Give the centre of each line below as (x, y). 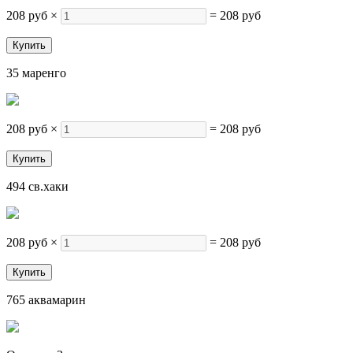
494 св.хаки (37, 186)
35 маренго (36, 73)
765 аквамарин (46, 300)
